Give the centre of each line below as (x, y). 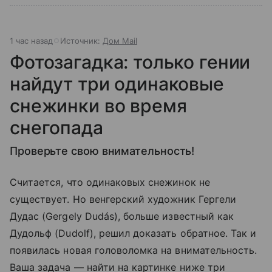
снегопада (56, 127)
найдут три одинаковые (117, 83)
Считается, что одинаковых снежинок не (110, 182)
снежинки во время (98, 105)
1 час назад (31, 40)
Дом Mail (120, 40)
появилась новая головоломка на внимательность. (134, 250)
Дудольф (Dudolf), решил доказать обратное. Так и (133, 233)
